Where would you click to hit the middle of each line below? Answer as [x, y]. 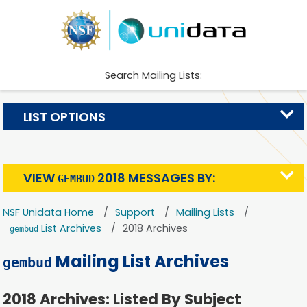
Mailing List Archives [141, 261]
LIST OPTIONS [64, 116]
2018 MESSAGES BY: [155, 177]
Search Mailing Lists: [153, 76]
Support [135, 212]
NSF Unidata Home [49, 212]
